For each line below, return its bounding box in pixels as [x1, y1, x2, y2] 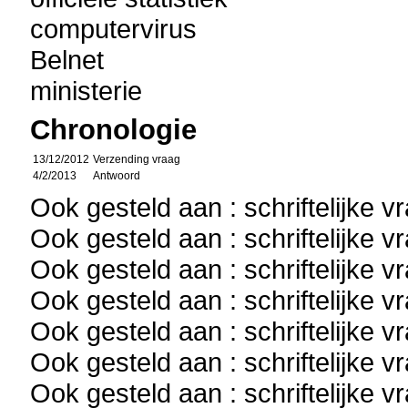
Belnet [30, 45, 105, 75]
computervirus [30, 14, 198, 44]
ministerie [30, 76, 143, 106]
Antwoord [93, 169, 141, 182]
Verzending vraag [93, 153, 181, 166]
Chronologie [30, 114, 198, 146]
